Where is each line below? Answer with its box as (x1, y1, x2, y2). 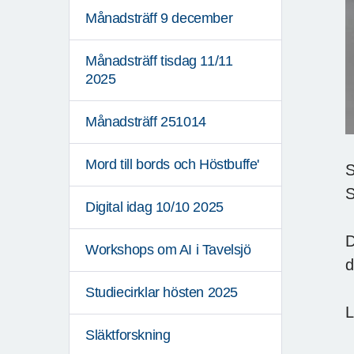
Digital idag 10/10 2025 (85, 199, 224, 216)
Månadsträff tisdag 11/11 (85, 53, 233, 70)
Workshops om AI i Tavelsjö (85, 242, 251, 258)
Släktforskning (85, 327, 171, 344)
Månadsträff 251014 (85, 114, 206, 130)
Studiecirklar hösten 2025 (85, 284, 238, 301)
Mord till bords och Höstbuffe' (85, 156, 259, 173)
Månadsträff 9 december (85, 10, 233, 27)
